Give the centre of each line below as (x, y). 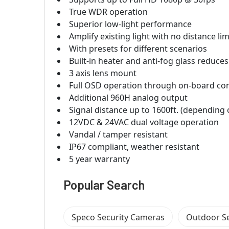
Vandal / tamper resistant (118, 134)
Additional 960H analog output (128, 97)
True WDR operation (108, 12)
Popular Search (104, 185)
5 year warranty (99, 159)
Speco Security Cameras (118, 217)
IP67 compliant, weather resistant (134, 146)
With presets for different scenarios (138, 48)
